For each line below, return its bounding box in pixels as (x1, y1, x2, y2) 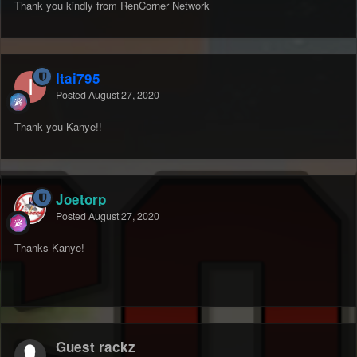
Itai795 (56, 69, 100, 88)
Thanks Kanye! (14, 240, 84, 256)
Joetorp (56, 190, 106, 210)
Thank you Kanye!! (14, 119, 102, 135)
